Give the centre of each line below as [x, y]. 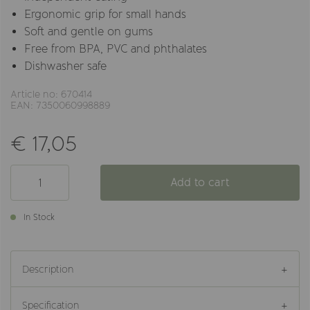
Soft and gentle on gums [89, 31]
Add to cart [200, 182]
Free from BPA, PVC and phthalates [116, 49]
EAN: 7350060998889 [60, 105]
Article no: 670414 [51, 94]
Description [48, 269]
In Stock [39, 217]
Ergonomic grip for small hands [105, 14]
